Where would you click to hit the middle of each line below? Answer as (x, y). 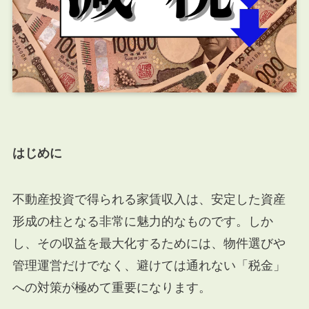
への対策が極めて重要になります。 (111, 288)
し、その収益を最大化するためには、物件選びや (149, 244)
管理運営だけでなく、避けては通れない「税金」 (149, 266)
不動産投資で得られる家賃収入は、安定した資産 (149, 200)
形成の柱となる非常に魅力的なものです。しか (142, 222)
